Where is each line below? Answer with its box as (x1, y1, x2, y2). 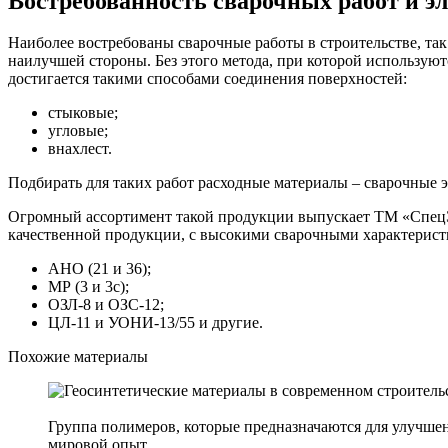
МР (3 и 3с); (48, 278, 129, 296)
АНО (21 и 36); (48, 260, 151, 278)
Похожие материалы (8, 348, 148, 366)
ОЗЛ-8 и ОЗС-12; (48, 296, 164, 314)
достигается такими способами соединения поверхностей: (8, 70, 407, 88)
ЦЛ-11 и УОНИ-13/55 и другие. (48, 314, 263, 332)
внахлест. (48, 140, 112, 158)
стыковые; (48, 104, 118, 122)
